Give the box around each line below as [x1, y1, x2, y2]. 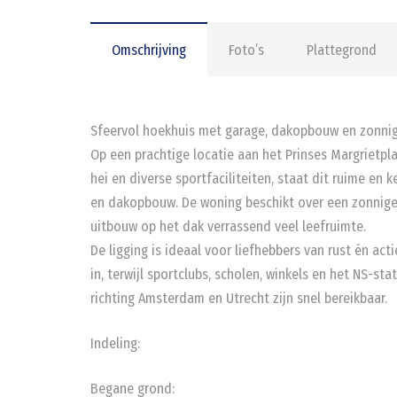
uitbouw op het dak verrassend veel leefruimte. [90, 218, 366, 235]
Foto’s [229, 42, 264, 58]
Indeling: [90, 335, 140, 352]
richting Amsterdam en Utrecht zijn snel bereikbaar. [90, 290, 387, 307]
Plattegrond [307, 42, 377, 58]
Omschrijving [112, 42, 186, 58]
